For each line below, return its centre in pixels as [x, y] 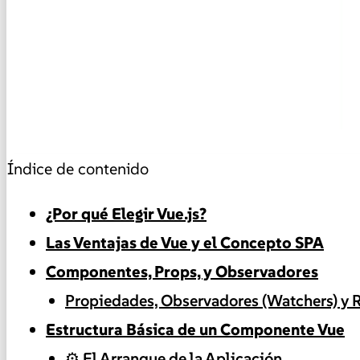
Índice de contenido [78, 169]
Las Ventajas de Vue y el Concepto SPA [185, 243]
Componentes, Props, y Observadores [182, 272]
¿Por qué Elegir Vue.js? [126, 214]
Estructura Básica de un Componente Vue [195, 330]
